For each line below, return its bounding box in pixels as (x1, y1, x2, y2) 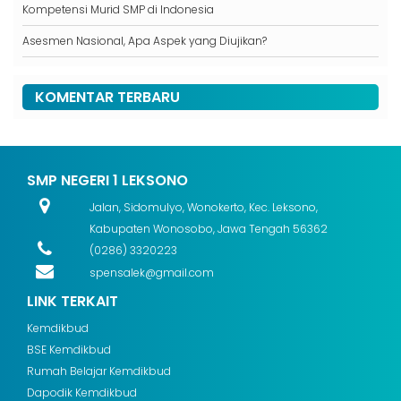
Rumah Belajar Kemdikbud (27, 363, 171, 379)
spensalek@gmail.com (89, 265, 214, 280)
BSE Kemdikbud (27, 342, 111, 357)
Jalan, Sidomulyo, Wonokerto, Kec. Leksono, (89, 200, 318, 215)
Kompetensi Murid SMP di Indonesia (22, 2, 214, 17)
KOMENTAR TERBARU (35, 87, 180, 107)
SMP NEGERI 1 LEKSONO (27, 170, 188, 191)
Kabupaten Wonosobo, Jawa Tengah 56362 (89, 221, 328, 236)
